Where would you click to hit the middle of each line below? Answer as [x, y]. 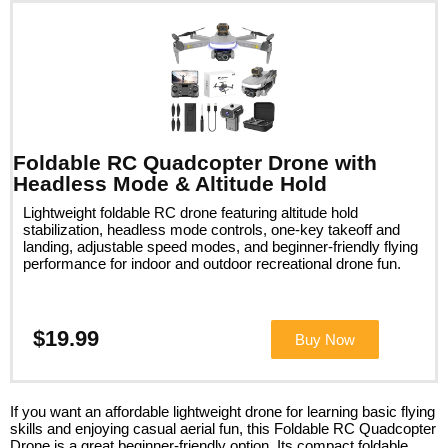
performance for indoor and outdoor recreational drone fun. [212, 263]
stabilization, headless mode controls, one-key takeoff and [211, 229]
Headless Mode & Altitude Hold [170, 183]
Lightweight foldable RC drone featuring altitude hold [190, 212]
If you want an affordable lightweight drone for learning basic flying [222, 411]
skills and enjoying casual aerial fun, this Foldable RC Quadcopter [223, 428]
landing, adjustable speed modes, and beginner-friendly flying [220, 246]
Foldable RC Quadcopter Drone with [195, 162]
